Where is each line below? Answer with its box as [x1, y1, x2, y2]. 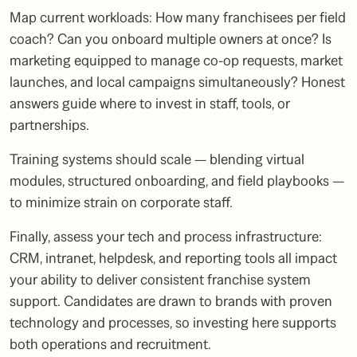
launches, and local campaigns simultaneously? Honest [10, 73, 345, 92]
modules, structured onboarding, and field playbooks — [10, 171, 344, 190]
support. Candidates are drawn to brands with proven [10, 292, 332, 311]
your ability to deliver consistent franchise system [10, 270, 311, 289]
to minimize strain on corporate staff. [10, 193, 233, 212]
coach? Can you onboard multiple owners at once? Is [10, 29, 331, 49]
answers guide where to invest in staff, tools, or [10, 94, 290, 113]
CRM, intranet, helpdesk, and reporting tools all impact [10, 249, 337, 268]
